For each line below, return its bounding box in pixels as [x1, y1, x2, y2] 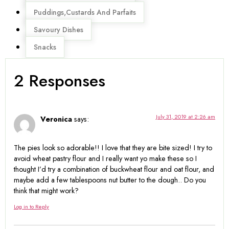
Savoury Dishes [34, 24, 83, 35]
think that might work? [14, 186, 79, 196]
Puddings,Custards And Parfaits [34, 7, 136, 17]
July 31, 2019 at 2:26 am [156, 112, 215, 121]
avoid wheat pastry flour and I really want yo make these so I [14, 153, 197, 164]
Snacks [34, 41, 56, 52]
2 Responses [14, 68, 105, 93]
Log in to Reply [14, 202, 49, 211]
